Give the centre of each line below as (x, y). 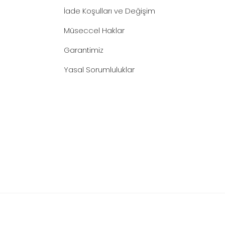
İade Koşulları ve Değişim (110, 11)
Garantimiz (84, 50)
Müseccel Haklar (94, 30)
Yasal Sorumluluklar (99, 70)
